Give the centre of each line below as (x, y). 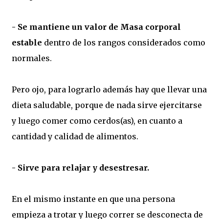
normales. (32, 58)
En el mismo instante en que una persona (93, 199)
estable (27, 43)
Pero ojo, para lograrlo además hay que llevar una (109, 90)
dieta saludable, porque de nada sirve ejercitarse (107, 105)
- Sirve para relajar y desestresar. (80, 168)
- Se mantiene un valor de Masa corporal (96, 27)
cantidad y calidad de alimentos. (75, 137)
